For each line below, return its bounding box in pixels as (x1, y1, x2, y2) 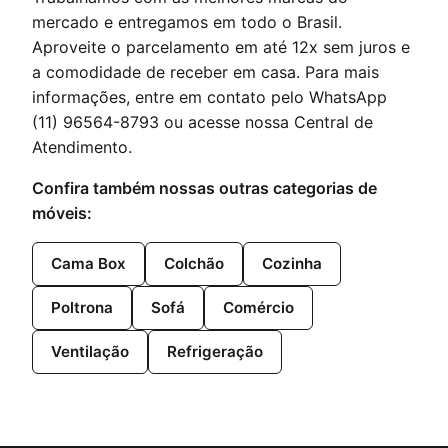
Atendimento (32, 136, 128, 157)
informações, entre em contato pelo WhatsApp (32, 86, 387, 107)
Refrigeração (167, 341, 263, 361)
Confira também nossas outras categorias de (32, 177, 377, 198)
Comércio (223, 297, 294, 317)
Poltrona (51, 297, 113, 317)
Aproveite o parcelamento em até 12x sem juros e (32, 36, 410, 57)
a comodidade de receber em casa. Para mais (32, 61, 379, 82)
